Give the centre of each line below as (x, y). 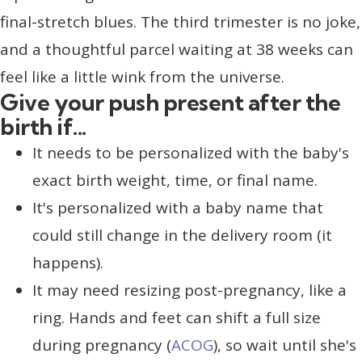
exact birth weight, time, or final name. (175, 180)
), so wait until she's (285, 345)
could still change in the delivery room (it (182, 235)
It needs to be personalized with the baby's (191, 152)
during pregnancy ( (102, 345)
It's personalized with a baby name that (178, 207)
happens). (68, 262)
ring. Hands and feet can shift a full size (177, 317)
